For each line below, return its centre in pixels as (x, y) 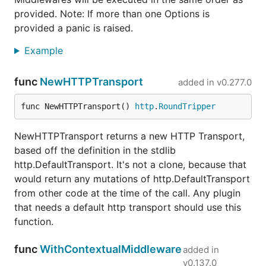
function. (34, 221)
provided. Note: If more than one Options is (112, 14)
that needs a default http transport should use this (128, 207)
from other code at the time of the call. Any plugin (127, 193)
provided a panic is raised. (74, 28)
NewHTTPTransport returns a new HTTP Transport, (129, 136)
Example (45, 50)
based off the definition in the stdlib (95, 150)
